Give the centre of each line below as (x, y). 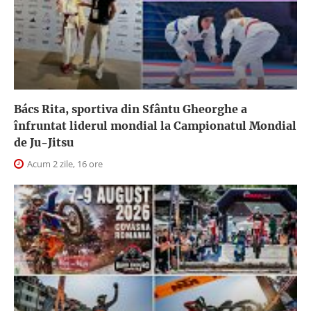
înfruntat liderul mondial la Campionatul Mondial (155, 125)
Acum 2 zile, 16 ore (64, 163)
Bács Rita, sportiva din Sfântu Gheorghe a (131, 109)
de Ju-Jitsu (44, 142)
